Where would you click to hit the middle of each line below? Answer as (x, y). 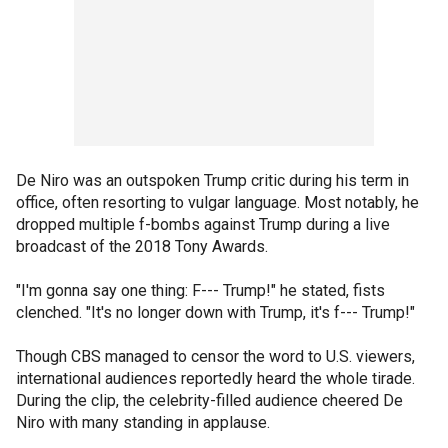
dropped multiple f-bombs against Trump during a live (203, 224)
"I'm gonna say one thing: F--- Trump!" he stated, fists (200, 290)
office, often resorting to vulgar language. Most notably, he (217, 202)
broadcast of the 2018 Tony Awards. (142, 246)
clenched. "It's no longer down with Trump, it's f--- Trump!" (215, 312)
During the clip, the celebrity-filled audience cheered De (209, 400)
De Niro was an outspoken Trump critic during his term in (212, 180)
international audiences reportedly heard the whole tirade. (215, 378)
